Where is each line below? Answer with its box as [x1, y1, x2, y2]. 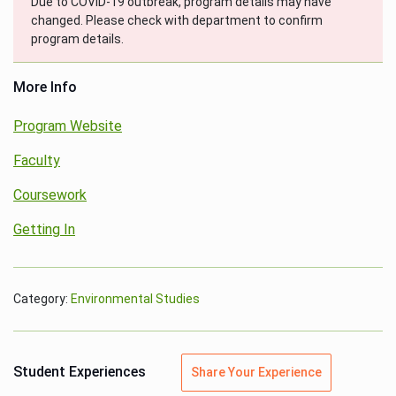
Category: [13, 291, 68, 306]
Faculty [13, 151, 60, 169]
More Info [13, 78, 77, 95]
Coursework [13, 186, 87, 203]
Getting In [13, 220, 75, 238]
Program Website [13, 117, 122, 134]
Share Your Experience [191, 364, 322, 379]
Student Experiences [13, 363, 146, 381]
